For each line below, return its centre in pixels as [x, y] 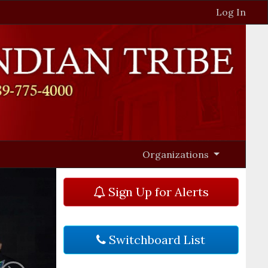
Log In [231, 12]
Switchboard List [156, 240]
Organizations [177, 155]
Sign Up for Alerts [157, 192]
